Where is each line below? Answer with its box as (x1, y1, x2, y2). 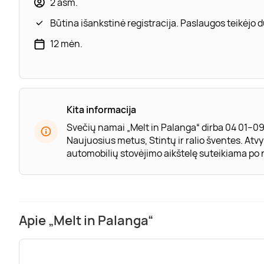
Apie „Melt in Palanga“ (19, 212, 153, 230)
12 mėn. (50, 37, 82, 50)
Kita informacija (67, 103, 136, 116)
